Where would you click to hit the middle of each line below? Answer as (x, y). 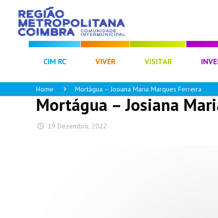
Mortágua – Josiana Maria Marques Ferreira (138, 89)
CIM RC (55, 61)
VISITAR (158, 61)
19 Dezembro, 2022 (77, 126)
